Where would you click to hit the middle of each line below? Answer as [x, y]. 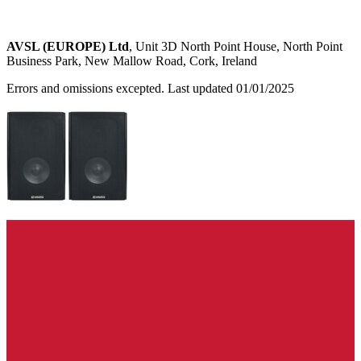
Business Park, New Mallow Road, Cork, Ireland [132, 60]
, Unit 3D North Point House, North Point [236, 46]
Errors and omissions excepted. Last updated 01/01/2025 [150, 88]
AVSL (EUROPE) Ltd [68, 46]
